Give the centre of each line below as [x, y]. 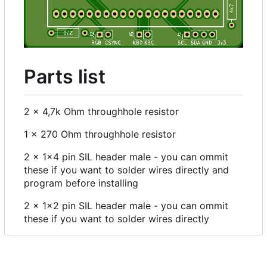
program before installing [81, 183]
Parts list [65, 77]
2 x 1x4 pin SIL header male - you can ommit [126, 156]
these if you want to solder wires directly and [126, 170]
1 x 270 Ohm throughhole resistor [100, 134]
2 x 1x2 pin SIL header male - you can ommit [126, 205]
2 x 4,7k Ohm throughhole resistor [101, 111]
